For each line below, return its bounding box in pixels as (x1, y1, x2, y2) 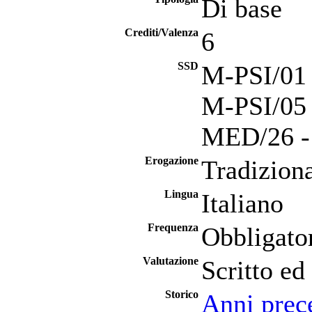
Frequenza (148, 221, 198, 233)
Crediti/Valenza (125, 26, 198, 38)
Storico (165, 288, 198, 300)
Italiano (201, 189, 283, 218)
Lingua (164, 188, 198, 200)
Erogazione (145, 155, 198, 166)
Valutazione (143, 255, 198, 267)
